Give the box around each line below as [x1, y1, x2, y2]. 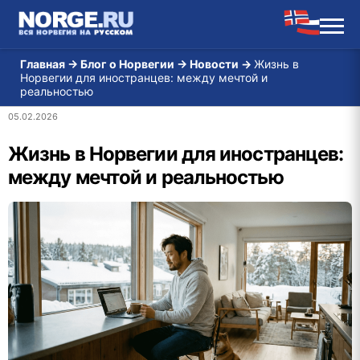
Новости [190, 57, 239, 71]
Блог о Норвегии [80, 57, 174, 71]
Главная [20, 57, 65, 71]
